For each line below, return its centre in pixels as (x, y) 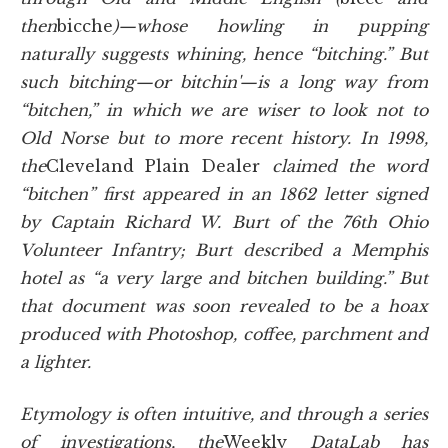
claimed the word (350, 165)
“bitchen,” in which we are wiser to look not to (224, 109)
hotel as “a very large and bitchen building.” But (224, 277)
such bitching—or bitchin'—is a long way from (224, 81)
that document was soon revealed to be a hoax (224, 305)
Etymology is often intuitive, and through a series (224, 413)
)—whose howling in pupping (270, 25)
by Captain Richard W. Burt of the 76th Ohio (224, 221)
